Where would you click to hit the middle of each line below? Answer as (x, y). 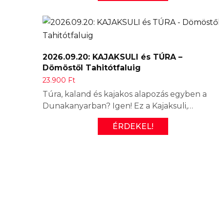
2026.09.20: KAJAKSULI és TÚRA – (112, 57)
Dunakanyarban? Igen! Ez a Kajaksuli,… (118, 106)
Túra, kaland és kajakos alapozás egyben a (125, 94)
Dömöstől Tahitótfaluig (92, 67)
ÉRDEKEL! (133, 126)
